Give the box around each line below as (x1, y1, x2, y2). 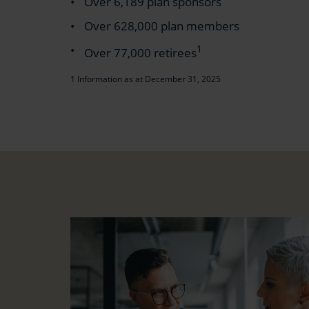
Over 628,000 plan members (84, 18, 239, 34)
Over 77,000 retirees (84, 44, 197, 61)
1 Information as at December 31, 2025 (70, 73, 221, 84)
